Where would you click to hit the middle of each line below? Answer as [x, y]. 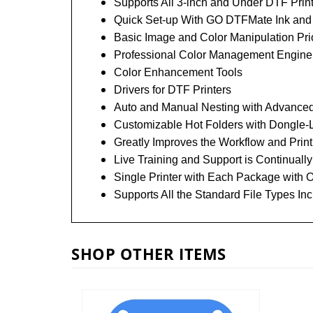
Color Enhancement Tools [178, 73]
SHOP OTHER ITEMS [149, 254]
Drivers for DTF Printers [173, 90]
